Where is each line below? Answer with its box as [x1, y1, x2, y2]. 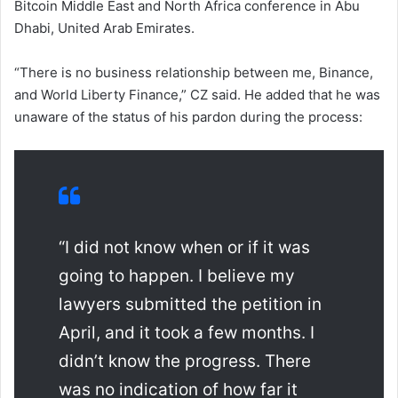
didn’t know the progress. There [59, 351, 311, 372]
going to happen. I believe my [59, 266, 295, 287]
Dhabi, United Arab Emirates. [14, 20, 195, 37]
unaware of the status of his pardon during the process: [14, 108, 362, 126]
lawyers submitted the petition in [59, 294, 322, 315]
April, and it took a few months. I [59, 322, 314, 344]
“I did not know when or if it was [59, 237, 310, 259]
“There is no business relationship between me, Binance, [14, 64, 373, 82]
